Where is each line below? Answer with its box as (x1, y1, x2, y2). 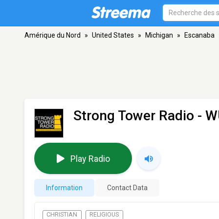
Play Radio (70, 153, 110, 164)
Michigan (145, 31, 173, 39)
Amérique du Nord (24, 31, 81, 39)
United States (92, 31, 134, 39)
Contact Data (107, 184, 148, 192)
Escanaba (184, 31, 215, 39)
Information (46, 184, 83, 192)
